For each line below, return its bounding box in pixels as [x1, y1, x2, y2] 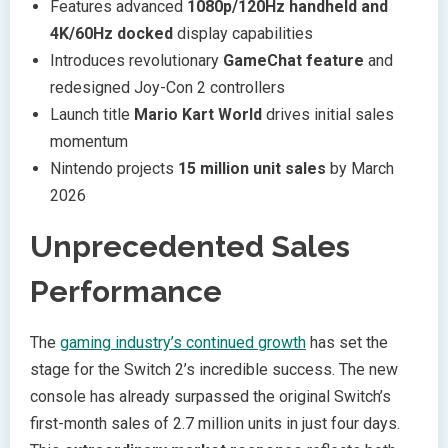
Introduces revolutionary [50, 50, 223, 70]
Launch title [50, 104, 134, 124]
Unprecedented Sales [30, 228, 350, 264]
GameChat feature [223, 50, 364, 70]
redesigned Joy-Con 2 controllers [50, 77, 285, 97]
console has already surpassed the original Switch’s [30, 386, 391, 406]
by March [326, 158, 394, 178]
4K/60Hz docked [50, 23, 173, 43]
